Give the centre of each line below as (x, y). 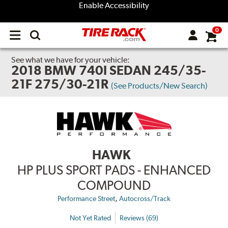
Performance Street (86, 199)
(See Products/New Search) (160, 86)
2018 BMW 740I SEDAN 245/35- (109, 70)
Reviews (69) (139, 218)
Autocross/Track (145, 199)
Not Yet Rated (90, 218)
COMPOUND (114, 186)
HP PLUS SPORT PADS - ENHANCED (114, 170)
